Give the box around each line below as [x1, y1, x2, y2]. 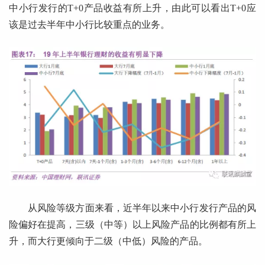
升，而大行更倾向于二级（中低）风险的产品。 [9, 236, 208, 247]
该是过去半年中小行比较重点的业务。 [9, 19, 170, 30]
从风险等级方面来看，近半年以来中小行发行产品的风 [28, 203, 256, 214]
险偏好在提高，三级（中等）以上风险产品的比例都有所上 [9, 219, 256, 230]
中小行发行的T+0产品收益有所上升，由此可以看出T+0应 [9, 2, 256, 13]
